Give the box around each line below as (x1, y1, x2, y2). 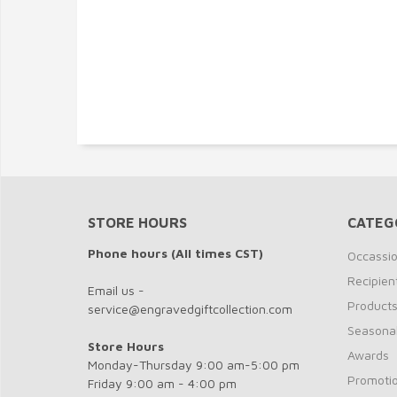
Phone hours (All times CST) (88, 245, 263, 261)
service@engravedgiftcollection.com (88, 301, 292, 316)
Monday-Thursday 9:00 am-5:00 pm (88, 357, 300, 372)
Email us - (88, 283, 144, 298)
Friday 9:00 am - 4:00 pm (88, 376, 237, 391)
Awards (346, 347, 389, 362)
